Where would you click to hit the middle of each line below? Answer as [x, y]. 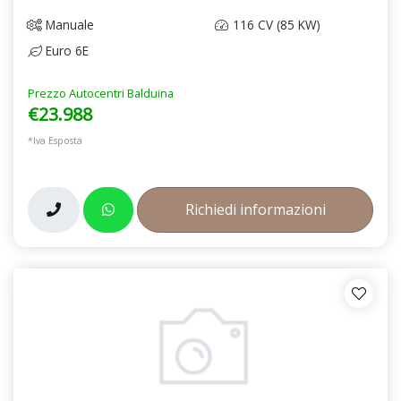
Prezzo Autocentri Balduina [101, 93]
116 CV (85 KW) [275, 24]
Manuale [68, 24]
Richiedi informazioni [255, 209]
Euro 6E [65, 50]
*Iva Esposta [55, 140]
